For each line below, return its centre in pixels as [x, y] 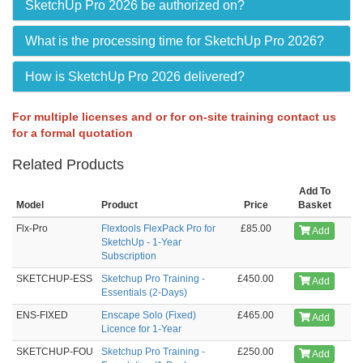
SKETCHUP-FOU [55, 351]
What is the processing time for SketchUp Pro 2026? [175, 41]
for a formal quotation [73, 132]
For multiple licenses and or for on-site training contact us [174, 116]
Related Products [68, 164]
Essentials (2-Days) [144, 292]
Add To [314, 191]
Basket [314, 205]
